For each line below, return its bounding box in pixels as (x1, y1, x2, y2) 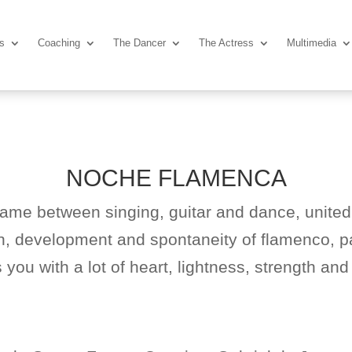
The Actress (199, 37, 255, 49)
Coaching (38, 37, 81, 49)
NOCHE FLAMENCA (65, 165, 287, 192)
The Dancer (113, 37, 167, 49)
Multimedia (287, 37, 337, 49)
